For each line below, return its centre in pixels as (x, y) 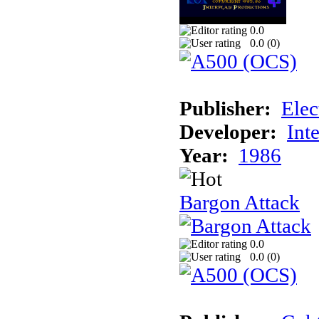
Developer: (228, 131)
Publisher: (225, 108)
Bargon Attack (240, 202)
